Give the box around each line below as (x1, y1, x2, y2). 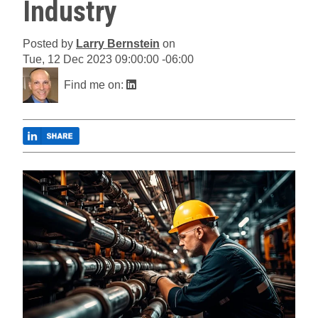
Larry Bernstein (76, 38, 160, 50)
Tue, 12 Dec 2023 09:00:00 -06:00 (23, 53, 194, 66)
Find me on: (64, 79, 126, 92)
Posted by (23, 38, 76, 50)
